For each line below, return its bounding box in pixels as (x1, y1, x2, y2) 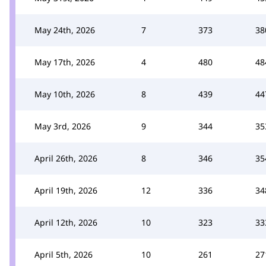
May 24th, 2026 (34, 24, 95, 36)
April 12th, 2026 (34, 217, 97, 228)
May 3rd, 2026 (34, 121, 91, 132)
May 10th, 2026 (34, 88, 95, 100)
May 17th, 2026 (34, 56, 95, 68)
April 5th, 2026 (34, 249, 93, 260)
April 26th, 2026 (34, 153, 97, 164)
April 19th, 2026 (34, 185, 97, 196)
